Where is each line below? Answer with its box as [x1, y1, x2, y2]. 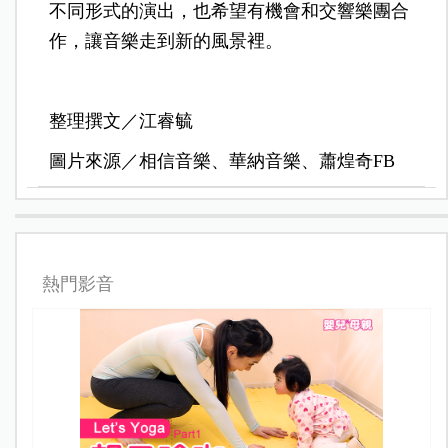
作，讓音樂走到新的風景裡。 [49, 31, 284, 52]
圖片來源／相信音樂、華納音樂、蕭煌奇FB [49, 151, 396, 172]
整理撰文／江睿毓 [49, 111, 194, 132]
